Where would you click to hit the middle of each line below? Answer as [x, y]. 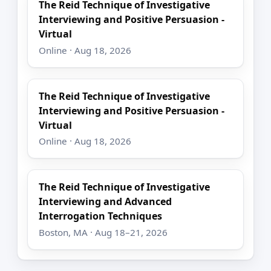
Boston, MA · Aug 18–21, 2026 [103, 232]
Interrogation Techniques [101, 216]
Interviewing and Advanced [106, 202]
